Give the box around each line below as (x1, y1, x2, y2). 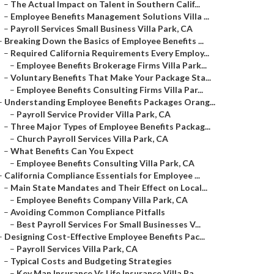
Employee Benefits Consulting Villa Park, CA (17, 158, 194, 168)
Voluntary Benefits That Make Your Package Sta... (10, 72, 211, 83)
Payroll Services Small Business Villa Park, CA (10, 23, 193, 34)
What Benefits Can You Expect (10, 146, 134, 156)
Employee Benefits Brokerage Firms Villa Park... (17, 60, 207, 70)
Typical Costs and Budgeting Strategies (10, 256, 172, 266)
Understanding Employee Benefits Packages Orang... (4, 97, 215, 107)
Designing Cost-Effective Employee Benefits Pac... (4, 231, 205, 242)
